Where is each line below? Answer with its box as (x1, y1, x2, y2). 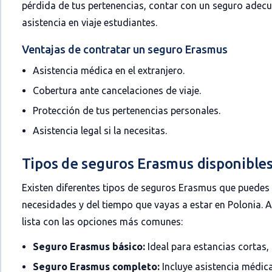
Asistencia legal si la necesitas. (32, 125, 167, 136)
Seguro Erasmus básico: (32, 241, 145, 252)
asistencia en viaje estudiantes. (21, 17, 157, 28)
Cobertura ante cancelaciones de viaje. (32, 85, 201, 96)
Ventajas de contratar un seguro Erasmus (21, 43, 228, 55)
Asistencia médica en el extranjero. (32, 65, 185, 76)
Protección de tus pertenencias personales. (32, 105, 220, 116)
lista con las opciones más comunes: (21, 216, 183, 227)
